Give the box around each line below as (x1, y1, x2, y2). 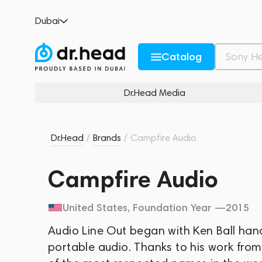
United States (63, 201, 127, 214)
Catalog (161, 50, 202, 63)
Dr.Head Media (123, 87, 185, 98)
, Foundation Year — (127, 201, 226, 214)
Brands (93, 132, 121, 143)
